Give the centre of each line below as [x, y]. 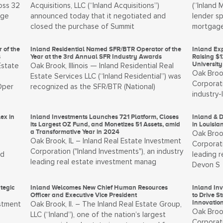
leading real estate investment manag [94, 162]
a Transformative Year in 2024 [75, 132]
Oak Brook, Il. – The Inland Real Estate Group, [106, 204]
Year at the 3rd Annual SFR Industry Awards [96, 56]
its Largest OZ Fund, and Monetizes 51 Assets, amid [106, 124]
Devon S [206, 165]
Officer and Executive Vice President [84, 195]
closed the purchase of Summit [83, 27]
